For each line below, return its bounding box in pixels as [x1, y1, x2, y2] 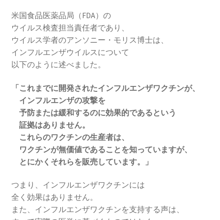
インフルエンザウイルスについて [11, 47, 129, 57]
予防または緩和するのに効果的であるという [11, 107, 176, 117]
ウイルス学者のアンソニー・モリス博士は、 [11, 34, 168, 45]
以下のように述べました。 [11, 59, 106, 69]
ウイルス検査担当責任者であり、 [11, 22, 129, 32]
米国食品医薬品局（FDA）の [11, 10, 111, 20]
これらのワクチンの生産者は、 [11, 132, 129, 142]
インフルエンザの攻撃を [11, 95, 106, 105]
